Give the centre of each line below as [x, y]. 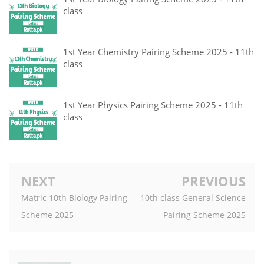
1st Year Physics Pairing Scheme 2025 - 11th [153, 105]
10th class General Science [193, 197]
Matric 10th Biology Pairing [74, 197]
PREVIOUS [214, 181]
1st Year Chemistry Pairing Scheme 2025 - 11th [159, 52]
